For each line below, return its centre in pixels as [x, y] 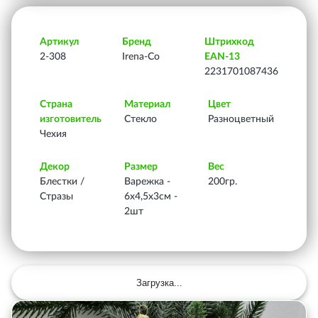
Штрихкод [229, 42]
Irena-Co [141, 57]
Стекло [140, 119]
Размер [141, 167]
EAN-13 [222, 57]
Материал [147, 104]
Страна [56, 104]
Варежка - [147, 182]
